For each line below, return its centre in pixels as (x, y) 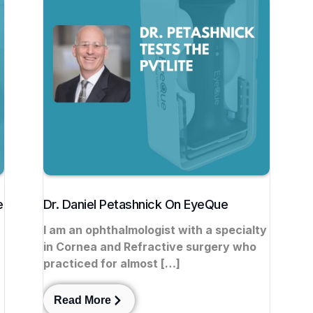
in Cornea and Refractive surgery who (150, 247)
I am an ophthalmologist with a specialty (155, 230)
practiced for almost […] (111, 264)
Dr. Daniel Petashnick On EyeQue (136, 205)
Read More (82, 300)
